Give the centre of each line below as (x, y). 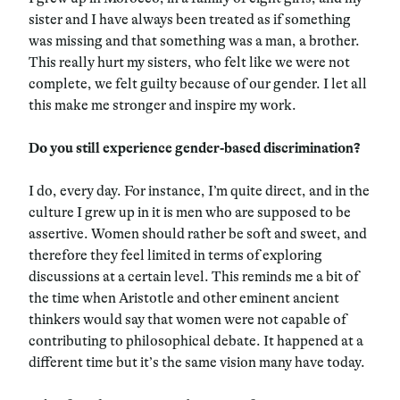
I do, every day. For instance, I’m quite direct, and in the (199, 191)
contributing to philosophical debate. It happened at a (196, 341)
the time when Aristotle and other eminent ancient (184, 298)
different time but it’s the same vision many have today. (197, 362)
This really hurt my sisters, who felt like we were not (189, 62)
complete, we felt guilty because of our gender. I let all (198, 83)
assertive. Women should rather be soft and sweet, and (198, 233)
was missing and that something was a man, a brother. (194, 41)
